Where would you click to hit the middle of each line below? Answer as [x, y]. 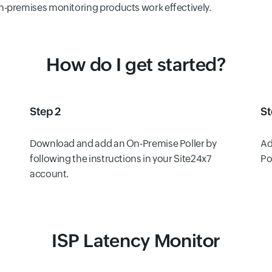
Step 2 [45, 111]
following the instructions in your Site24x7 [121, 158]
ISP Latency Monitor [136, 240]
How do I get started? [136, 64]
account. [49, 174]
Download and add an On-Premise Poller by [123, 143]
